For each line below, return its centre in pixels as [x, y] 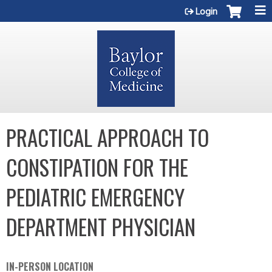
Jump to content [136, 7]
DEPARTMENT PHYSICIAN [101, 226]
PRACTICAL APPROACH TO [107, 137]
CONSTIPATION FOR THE [97, 167]
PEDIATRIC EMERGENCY [95, 197]
